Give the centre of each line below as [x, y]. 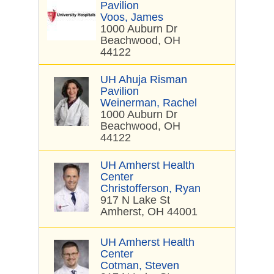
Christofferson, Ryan [150, 188]
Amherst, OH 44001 [149, 212]
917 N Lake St [135, 200]
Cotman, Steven [140, 265]
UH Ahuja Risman [144, 80]
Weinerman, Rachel [149, 103]
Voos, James [132, 17]
